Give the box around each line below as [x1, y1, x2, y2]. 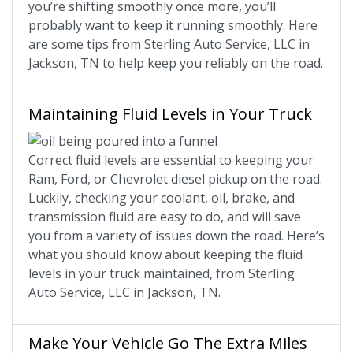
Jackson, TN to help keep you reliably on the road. [28, 54, 323, 72]
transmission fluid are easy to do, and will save [28, 207, 301, 225]
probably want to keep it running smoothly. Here [28, 16, 318, 34]
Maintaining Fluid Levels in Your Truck [28, 102, 312, 124]
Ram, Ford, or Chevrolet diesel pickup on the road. [28, 169, 322, 188]
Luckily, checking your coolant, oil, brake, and [28, 188, 295, 206]
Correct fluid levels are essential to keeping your [28, 150, 314, 169]
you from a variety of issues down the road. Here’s [28, 226, 325, 244]
